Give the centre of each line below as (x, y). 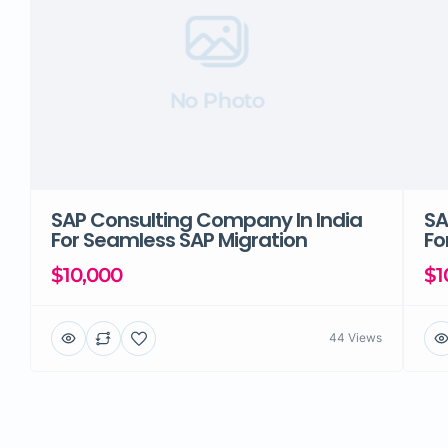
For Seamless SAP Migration (179, 239)
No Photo (216, 100)
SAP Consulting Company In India (206, 219)
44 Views (356, 338)
